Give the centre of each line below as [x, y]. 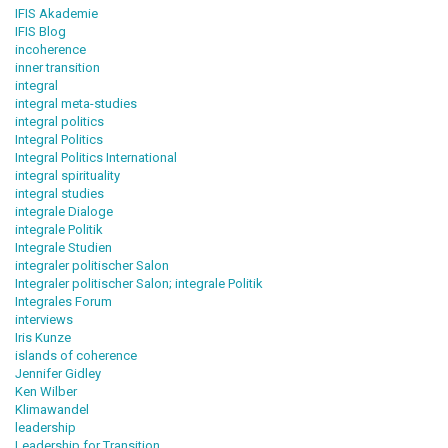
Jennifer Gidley [58, 373]
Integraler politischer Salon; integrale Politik [139, 283]
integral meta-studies [76, 103]
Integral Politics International [96, 157]
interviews [44, 319]
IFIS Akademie [56, 13]
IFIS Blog [40, 31]
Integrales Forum [63, 301]
